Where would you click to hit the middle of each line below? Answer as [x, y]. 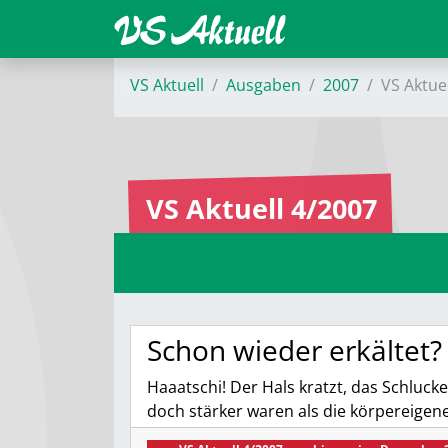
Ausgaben [263, 85]
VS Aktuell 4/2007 [261, 208]
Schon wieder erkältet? [294, 350]
